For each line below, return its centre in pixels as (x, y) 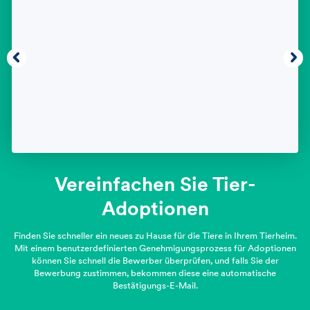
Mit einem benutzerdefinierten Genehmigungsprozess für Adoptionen (155, 248)
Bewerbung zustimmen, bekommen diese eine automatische (155, 273)
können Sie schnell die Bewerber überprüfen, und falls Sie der (155, 261)
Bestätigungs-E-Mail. (155, 286)
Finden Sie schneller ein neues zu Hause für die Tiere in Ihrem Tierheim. (155, 236)
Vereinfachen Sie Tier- (155, 184)
